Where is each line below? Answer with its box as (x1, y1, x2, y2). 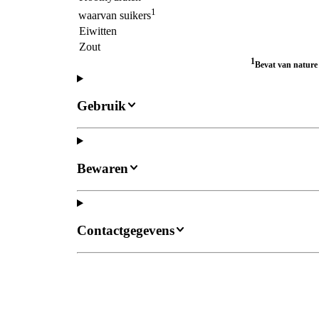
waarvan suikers (78, 9, 151, 22)
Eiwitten (79, 24, 117, 37)
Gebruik (77, 98, 126, 114)
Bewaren (77, 160, 128, 176)
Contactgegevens (77, 223, 174, 239)
